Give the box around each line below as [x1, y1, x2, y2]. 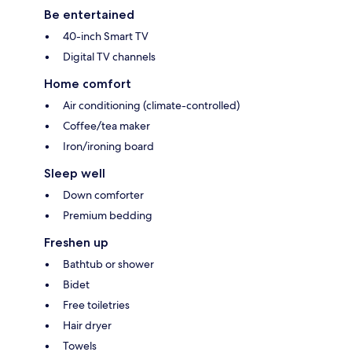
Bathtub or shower [63, 256, 154, 271]
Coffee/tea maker [63, 118, 150, 133]
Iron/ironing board [63, 138, 154, 153]
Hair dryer [63, 317, 112, 332]
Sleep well [44, 165, 105, 181]
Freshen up [44, 234, 108, 250]
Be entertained [44, 6, 134, 22]
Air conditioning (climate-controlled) [63, 97, 240, 112]
